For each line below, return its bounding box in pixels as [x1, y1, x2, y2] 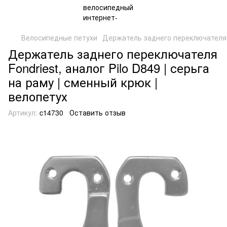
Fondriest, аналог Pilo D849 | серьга [8, 59, 209, 77]
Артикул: [8, 107, 37, 118]
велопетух [8, 87, 67, 105]
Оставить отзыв [69, 107, 126, 118]
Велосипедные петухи [21, 32, 97, 43]
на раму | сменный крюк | [8, 73, 158, 91]
